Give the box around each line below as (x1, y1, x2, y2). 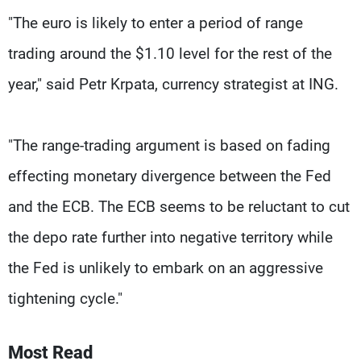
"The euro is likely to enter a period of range (8, 13, 303, 32)
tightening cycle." (8, 288, 122, 308)
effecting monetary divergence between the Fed (8, 166, 331, 185)
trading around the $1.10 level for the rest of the (8, 44, 332, 63)
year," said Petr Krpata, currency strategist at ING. (8, 74, 338, 93)
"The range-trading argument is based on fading (8, 135, 330, 155)
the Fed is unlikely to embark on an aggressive (8, 258, 323, 277)
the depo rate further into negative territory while (8, 227, 333, 247)
